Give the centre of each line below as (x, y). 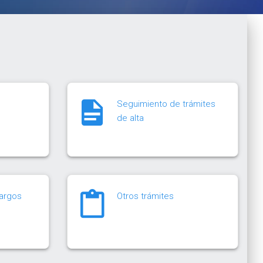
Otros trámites (145, 196)
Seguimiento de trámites (166, 104)
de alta (130, 118)
